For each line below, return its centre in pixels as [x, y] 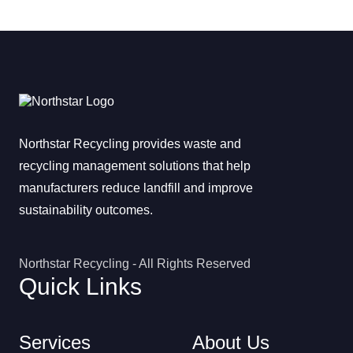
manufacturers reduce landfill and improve [136, 188]
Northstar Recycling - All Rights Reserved [135, 263]
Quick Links [80, 286]
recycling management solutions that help [135, 165]
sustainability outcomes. [86, 210]
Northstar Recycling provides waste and [130, 143]
